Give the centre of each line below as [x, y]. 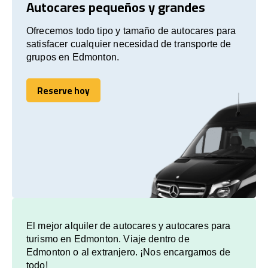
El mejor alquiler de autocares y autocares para [129, 226]
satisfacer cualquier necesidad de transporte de [129, 44]
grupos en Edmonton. [73, 57]
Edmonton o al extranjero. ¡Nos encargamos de [129, 252]
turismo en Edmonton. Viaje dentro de [108, 239]
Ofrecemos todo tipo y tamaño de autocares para [131, 31]
